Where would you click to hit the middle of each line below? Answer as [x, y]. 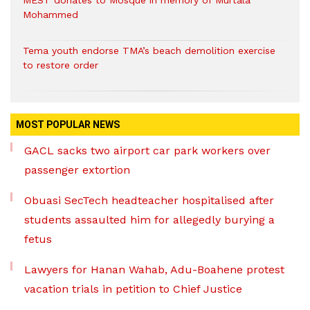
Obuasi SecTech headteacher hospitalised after [149, 201]
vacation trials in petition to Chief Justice [133, 289]
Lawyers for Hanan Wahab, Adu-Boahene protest [154, 270]
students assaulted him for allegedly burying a [149, 220]
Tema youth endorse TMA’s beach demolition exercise [149, 51]
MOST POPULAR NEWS [68, 125]
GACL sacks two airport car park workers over [147, 151]
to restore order [61, 65]
